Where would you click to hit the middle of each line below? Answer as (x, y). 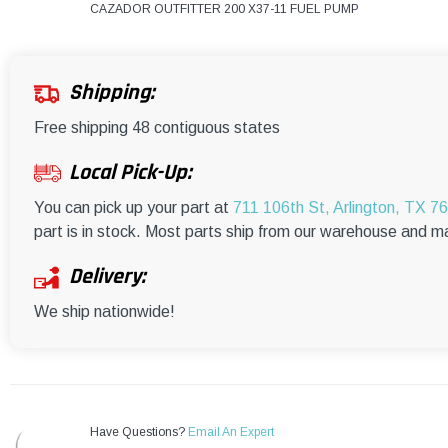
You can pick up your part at (133, 208)
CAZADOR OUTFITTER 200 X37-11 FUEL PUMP (224, 9)
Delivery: (107, 277)
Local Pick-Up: (130, 173)
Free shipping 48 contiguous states (157, 128)
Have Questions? (139, 432)
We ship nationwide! (104, 312)
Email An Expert (231, 432)
